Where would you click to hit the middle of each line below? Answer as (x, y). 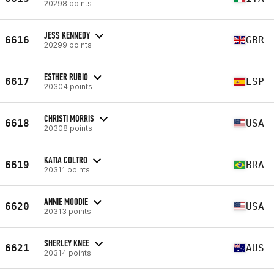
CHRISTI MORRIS (69, 118)
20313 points (68, 211)
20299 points (68, 45)
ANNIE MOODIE (66, 201)
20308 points (68, 128)
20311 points (67, 169)
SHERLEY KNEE (67, 243)
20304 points (68, 86)
